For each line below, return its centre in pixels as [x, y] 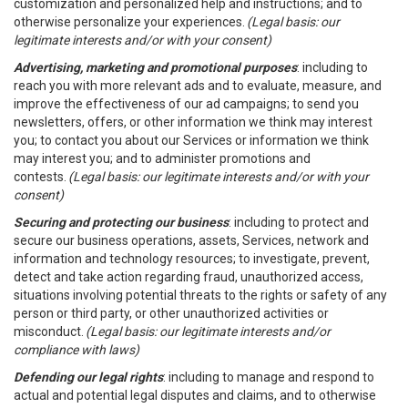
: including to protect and [299, 222]
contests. [41, 177]
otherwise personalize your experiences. [130, 22]
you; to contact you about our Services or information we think [191, 140]
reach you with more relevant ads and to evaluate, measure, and [198, 86]
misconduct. [50, 331]
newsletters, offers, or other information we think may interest [193, 122]
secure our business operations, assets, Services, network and [191, 240]
